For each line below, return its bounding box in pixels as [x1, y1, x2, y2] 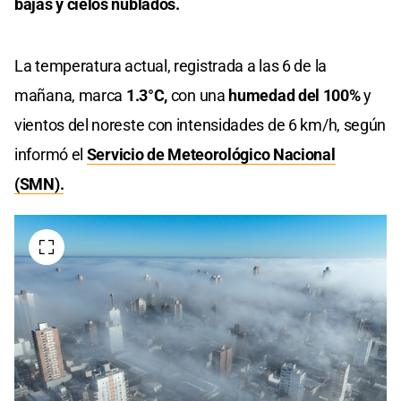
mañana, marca [14, 85, 124, 105]
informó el [14, 144, 87, 164]
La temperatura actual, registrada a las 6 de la [14, 55, 327, 75]
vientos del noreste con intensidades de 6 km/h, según [14, 115, 387, 134]
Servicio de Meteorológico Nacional [86, 144, 336, 164]
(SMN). [14, 174, 64, 193]
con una [167, 85, 229, 105]
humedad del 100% [228, 85, 364, 105]
